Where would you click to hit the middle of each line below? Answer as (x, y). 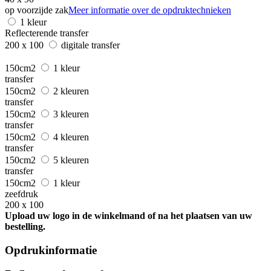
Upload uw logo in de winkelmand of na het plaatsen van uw (129, 215)
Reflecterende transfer (47, 33)
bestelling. (25, 226)
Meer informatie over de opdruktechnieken (150, 10)
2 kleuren (72, 91)
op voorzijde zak (37, 10)
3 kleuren (72, 114)
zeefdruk (21, 194)
